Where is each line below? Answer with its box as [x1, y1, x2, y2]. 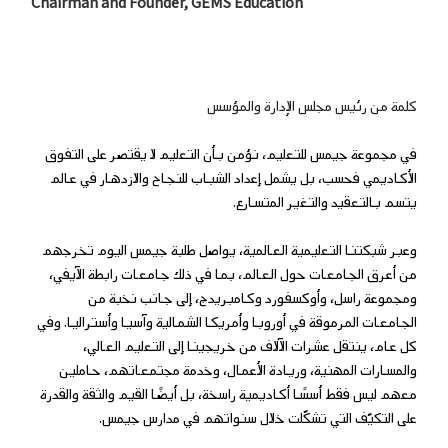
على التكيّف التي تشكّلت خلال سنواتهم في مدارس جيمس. [98, 408, 417, 430]
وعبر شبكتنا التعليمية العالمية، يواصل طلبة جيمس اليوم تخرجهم [41, 240, 417, 262]
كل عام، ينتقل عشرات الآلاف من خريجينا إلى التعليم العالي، [82, 336, 417, 358]
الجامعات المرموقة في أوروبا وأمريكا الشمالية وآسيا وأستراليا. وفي [36, 312, 417, 334]
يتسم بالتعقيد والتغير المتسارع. [232, 192, 417, 214]
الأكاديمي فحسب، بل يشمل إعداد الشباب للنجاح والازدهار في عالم [49, 168, 417, 190]
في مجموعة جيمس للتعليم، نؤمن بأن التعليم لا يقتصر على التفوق [44, 144, 417, 166]
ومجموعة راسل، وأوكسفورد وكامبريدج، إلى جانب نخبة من [87, 288, 417, 310]
